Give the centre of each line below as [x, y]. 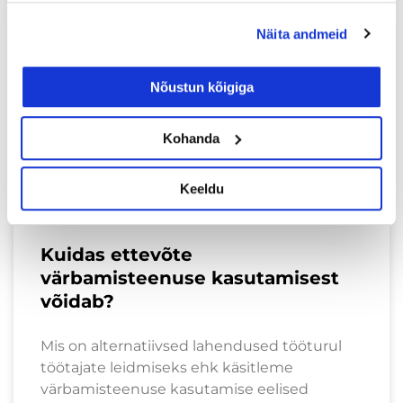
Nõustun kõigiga [201, 87]
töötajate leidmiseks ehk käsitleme [167, 367]
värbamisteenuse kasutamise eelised [175, 389]
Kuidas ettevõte [116, 254]
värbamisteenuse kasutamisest [190, 278]
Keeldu [201, 189]
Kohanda [192, 138]
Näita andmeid [302, 33]
